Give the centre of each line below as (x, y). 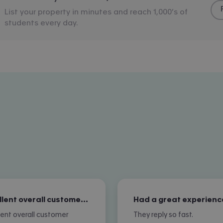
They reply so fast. (163, 215)
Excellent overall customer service (84, 199)
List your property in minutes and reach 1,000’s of (96, 12)
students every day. (41, 23)
